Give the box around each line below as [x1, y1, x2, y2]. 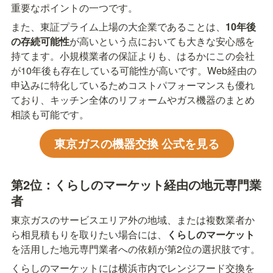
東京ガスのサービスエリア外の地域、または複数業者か [11, 212, 255, 227]
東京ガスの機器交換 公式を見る [54, 134, 219, 152]
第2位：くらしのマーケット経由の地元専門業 [11, 175, 261, 193]
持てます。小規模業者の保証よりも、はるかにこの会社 [11, 48, 255, 63]
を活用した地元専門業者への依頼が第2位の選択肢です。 [11, 241, 260, 256]
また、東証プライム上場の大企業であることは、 [11, 19, 225, 34]
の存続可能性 [11, 34, 69, 48]
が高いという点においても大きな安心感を [69, 34, 255, 48]
